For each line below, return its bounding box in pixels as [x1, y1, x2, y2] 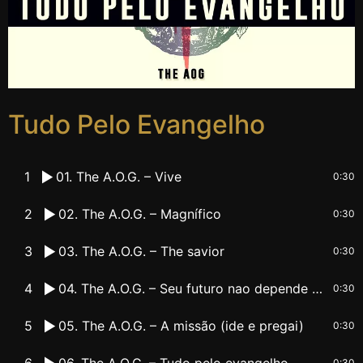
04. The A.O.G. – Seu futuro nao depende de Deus [312, 280, 323, 297]
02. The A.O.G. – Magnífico [58, 205, 222, 222]
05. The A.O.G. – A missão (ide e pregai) [58, 317, 305, 334]
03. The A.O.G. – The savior [58, 242, 225, 259]
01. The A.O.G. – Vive [56, 168, 182, 185]
